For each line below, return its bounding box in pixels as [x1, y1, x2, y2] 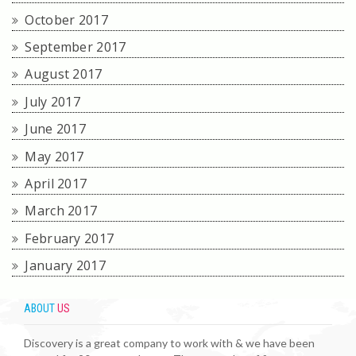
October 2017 [25, 10, 108, 29]
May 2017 [25, 147, 84, 165]
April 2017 [25, 174, 87, 192]
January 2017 [25, 257, 106, 274]
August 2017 [25, 65, 103, 83]
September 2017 [25, 38, 126, 56]
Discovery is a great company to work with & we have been [24, 336, 315, 350]
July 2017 [25, 92, 81, 110]
